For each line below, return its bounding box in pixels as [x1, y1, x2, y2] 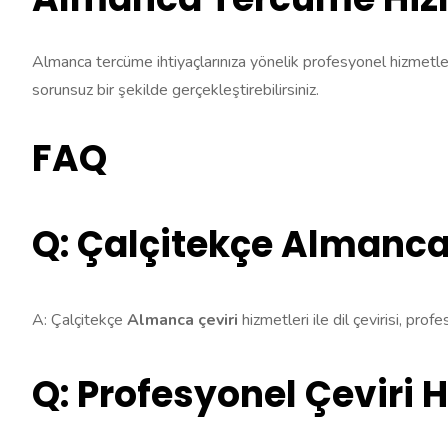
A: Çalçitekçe [32, 308, 127, 331]
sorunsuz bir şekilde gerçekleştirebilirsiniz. [32, 78, 319, 101]
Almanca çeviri [127, 308, 238, 331]
